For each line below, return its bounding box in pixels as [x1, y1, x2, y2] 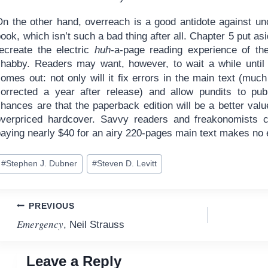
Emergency [16, 217, 63, 232]
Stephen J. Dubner [5, 159, 77, 169]
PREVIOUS [29, 201, 75, 211]
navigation [16, 226, 100, 245]
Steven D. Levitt [96, 159, 157, 169]
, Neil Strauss [63, 219, 124, 231]
